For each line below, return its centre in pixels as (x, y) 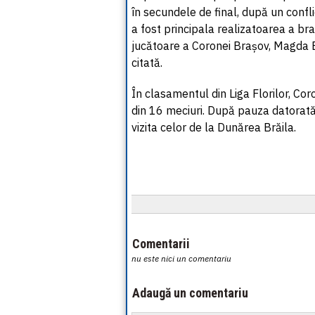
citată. (147, 63)
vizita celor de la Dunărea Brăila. (214, 127)
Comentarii (161, 244)
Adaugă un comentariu (190, 293)
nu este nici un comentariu (181, 258)
